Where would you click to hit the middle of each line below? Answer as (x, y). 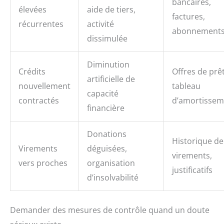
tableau (186, 86)
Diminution (108, 65)
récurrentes (41, 24)
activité (100, 24)
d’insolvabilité (113, 178)
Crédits (32, 72)
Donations (107, 134)
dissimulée (107, 39)
